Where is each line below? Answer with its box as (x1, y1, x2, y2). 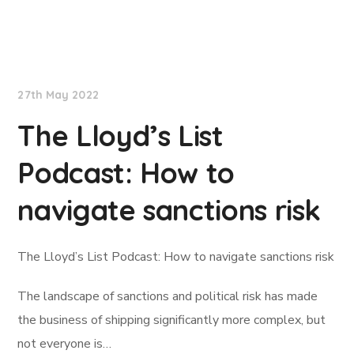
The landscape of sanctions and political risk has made (17, 288, 318, 305)
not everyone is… (17, 335, 112, 352)
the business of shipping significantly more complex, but (17, 311, 326, 329)
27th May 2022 (17, 88, 99, 102)
